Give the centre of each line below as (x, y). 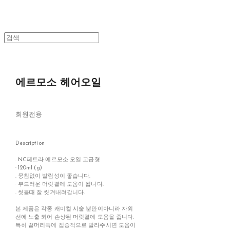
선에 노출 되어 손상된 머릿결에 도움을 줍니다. (75, 218)
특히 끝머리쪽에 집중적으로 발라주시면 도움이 (75, 226)
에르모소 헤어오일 (58, 83)
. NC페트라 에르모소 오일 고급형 (57, 160)
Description (30, 144)
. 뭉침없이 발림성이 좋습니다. (53, 177)
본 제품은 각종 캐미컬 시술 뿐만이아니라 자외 (74, 209)
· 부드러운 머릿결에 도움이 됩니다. (59, 185)
